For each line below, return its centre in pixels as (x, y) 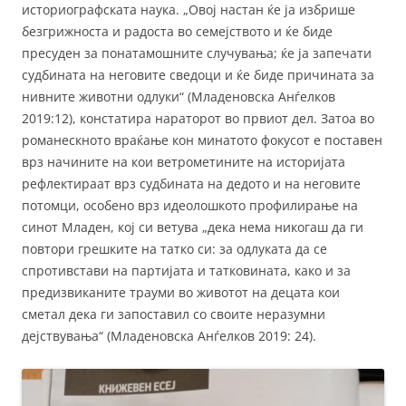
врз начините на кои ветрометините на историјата (184, 161)
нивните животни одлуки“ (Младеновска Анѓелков (179, 96)
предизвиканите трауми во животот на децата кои (181, 292)
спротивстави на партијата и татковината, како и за (186, 270)
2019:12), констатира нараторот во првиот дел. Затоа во (198, 118)
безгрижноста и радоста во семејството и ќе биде (177, 31)
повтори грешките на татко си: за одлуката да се (174, 248)
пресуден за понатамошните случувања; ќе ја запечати (197, 53)
